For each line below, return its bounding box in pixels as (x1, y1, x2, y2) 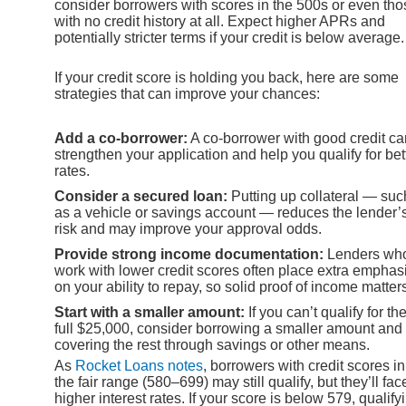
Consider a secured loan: (54, 188, 227, 204)
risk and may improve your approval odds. (54, 220, 322, 237)
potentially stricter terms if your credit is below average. (54, 30, 404, 46)
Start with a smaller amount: (54, 304, 245, 320)
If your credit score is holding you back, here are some (54, 70, 399, 86)
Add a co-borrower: (54, 130, 188, 146)
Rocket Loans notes (75, 357, 203, 373)
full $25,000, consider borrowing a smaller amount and (54, 320, 402, 336)
